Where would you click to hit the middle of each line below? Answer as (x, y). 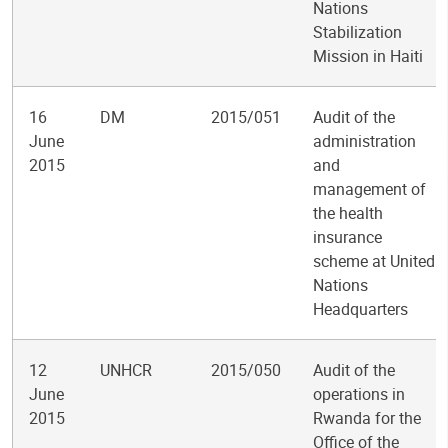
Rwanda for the (367, 418)
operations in (359, 394)
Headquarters (360, 309)
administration (364, 141)
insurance (347, 237)
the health (348, 213)
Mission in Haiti (368, 56)
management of (369, 189)
